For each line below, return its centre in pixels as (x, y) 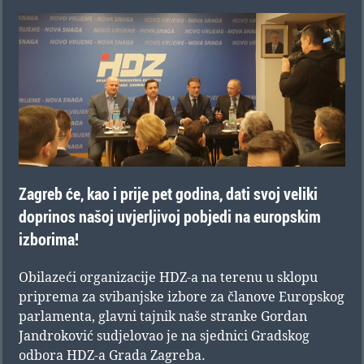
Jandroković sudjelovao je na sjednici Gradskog (164, 336)
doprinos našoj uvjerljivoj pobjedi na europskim (170, 217)
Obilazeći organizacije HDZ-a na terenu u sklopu (168, 277)
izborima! (49, 240)
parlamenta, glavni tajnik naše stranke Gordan (163, 316)
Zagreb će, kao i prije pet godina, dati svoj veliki (168, 194)
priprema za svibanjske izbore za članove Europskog (182, 297)
